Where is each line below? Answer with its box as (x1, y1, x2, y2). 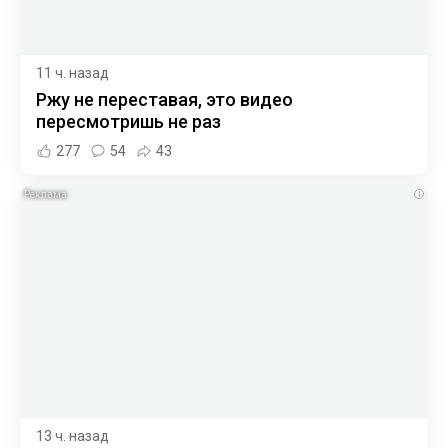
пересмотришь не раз (36, 111, 221, 133)
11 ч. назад (36, 65, 109, 82)
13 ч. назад (36, 427, 109, 444)
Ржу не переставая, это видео (36, 89, 293, 111)
